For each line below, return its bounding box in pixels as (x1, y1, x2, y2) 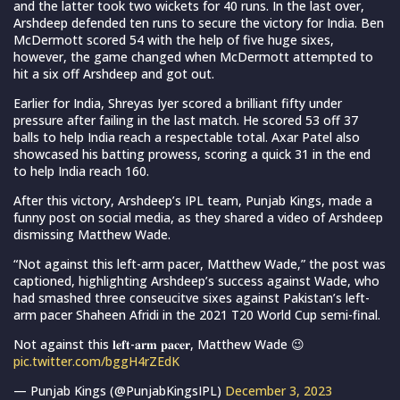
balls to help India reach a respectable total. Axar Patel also (13, 129, 360, 146)
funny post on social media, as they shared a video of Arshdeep (13, 209, 383, 227)
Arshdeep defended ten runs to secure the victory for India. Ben (13, 14, 384, 32)
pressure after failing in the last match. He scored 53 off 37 (13, 112, 358, 129)
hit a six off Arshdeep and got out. (13, 65, 214, 83)
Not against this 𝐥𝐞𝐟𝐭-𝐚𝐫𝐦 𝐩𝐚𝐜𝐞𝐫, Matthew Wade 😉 (13, 336, 304, 354)
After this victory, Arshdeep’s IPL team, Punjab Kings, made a (13, 192, 372, 210)
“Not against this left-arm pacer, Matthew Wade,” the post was (13, 255, 386, 273)
